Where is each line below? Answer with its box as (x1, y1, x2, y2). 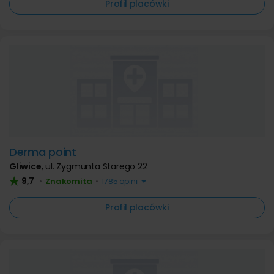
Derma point (9, 144, 76, 160)
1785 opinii (100, 176, 141, 187)
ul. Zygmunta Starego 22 (45, 160, 147, 172)
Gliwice (9, 160, 42, 172)
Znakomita (45, 176, 92, 187)
